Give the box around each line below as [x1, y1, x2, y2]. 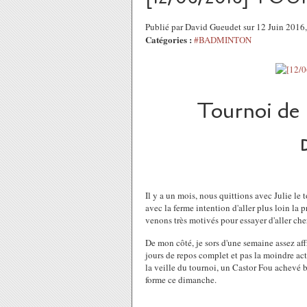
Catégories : [145, 33, 192, 46]
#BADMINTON [194, 34, 251, 46]
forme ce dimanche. [145, 273, 217, 286]
